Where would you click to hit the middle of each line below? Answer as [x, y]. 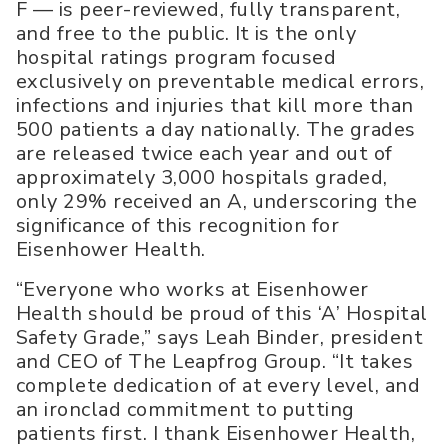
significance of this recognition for [178, 226]
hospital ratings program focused [176, 58]
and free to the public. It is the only [186, 34]
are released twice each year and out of [204, 154]
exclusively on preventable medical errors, [220, 82]
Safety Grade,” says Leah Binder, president [220, 338]
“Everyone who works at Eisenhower [192, 290]
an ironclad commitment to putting [185, 410]
